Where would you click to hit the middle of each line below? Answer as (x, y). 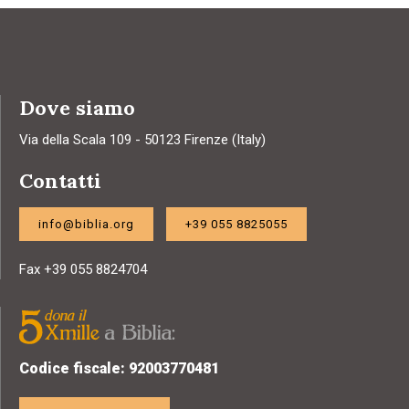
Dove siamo (77, 107)
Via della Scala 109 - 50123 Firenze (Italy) (142, 139)
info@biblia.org (86, 224)
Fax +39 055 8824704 (83, 269)
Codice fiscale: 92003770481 (119, 368)
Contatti (60, 180)
